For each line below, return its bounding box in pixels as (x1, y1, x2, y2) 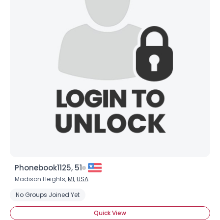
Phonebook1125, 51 (15, 163, 82, 173)
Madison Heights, (15, 175, 68, 183)
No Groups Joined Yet (16, 191, 80, 199)
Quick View (94, 209, 126, 217)
